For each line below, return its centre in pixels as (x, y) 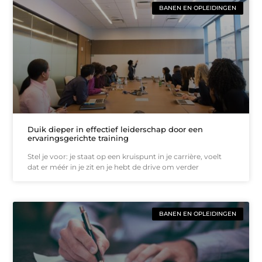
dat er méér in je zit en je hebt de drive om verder (113, 167)
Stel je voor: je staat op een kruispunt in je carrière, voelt (125, 157)
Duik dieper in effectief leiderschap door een (116, 130)
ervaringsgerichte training (78, 138)
